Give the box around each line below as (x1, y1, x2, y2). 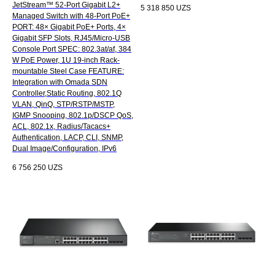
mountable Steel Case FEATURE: (12, 66, 124, 76)
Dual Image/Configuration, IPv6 (12, 144, 117, 153)
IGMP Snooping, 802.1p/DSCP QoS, (12, 110, 133, 120)
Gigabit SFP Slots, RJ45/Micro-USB (12, 33, 130, 42)
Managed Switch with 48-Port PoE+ (12, 11, 130, 20)
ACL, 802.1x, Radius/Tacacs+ (12, 122, 110, 131)
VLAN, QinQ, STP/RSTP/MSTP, (12, 99, 115, 109)
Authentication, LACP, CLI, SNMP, (12, 133, 123, 142)
